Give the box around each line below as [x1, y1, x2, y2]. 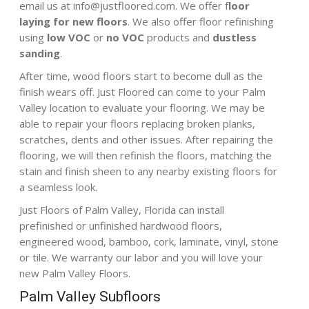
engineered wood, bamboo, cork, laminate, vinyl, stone [19, 234, 279, 248]
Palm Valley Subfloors [19, 288, 161, 305]
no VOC [106, 30, 148, 44]
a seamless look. [19, 179, 98, 194]
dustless [212, 30, 257, 44]
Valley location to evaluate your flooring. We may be [19, 100, 266, 114]
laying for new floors [19, 14, 128, 28]
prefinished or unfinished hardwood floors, [19, 218, 223, 232]
